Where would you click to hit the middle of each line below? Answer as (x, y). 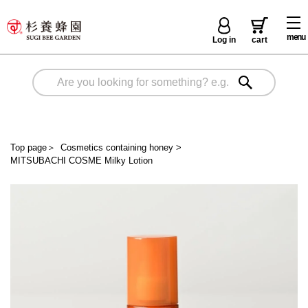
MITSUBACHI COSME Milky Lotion (81, 160)
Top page (29, 147)
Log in (224, 40)
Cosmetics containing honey (117, 147)
